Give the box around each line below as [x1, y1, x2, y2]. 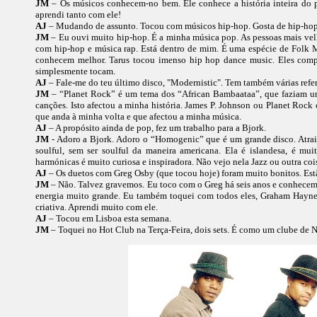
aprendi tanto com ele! [35, 9, 121, 20]
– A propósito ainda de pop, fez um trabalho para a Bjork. [47, 122, 266, 133]
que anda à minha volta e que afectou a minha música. [35, 111, 241, 122]
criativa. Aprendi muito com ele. [35, 202, 158, 212]
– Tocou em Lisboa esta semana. [47, 213, 171, 224]
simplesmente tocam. [35, 66, 115, 76]
